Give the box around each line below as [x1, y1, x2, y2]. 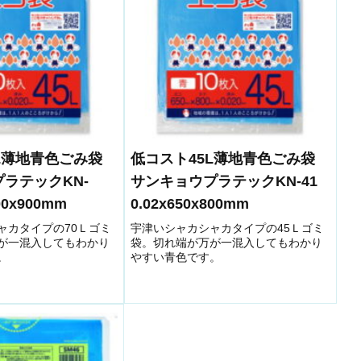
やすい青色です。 [131, 251, 221, 264]
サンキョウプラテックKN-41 [131, 172, 317, 189]
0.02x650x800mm [131, 195, 249, 212]
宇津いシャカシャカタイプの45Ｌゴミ [131, 222, 324, 235]
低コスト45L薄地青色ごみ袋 [131, 150, 330, 167]
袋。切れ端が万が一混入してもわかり [131, 236, 322, 250]
